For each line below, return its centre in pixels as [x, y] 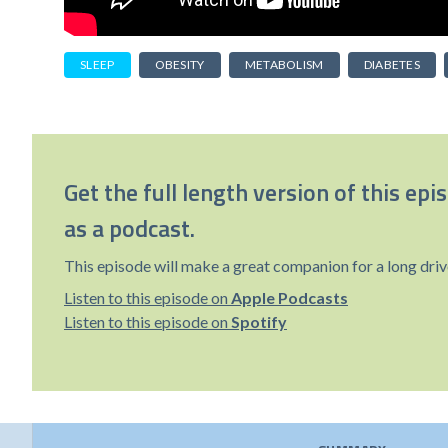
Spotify [259, 321]
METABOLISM [284, 64]
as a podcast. [129, 228]
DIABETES [392, 64]
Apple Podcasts [289, 297]
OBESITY [179, 64]
